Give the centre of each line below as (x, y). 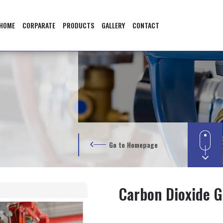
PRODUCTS (78, 25)
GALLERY (113, 25)
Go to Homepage (133, 145)
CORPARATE (39, 25)
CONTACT (146, 25)
